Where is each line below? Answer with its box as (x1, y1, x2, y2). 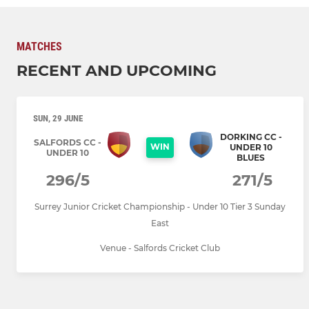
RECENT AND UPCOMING (17, 61, 217, 81)
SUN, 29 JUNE (33, 113, 83, 124)
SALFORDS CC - (33, 137, 101, 148)
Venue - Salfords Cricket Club (100, 243, 220, 254)
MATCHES (17, 40, 62, 54)
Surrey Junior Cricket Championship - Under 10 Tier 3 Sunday (34, 201, 286, 212)
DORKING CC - (219, 132, 282, 143)
